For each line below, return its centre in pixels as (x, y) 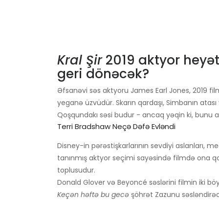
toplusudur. (76, 170)
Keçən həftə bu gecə (93, 195)
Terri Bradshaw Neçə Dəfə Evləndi (116, 127)
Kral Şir (80, 60)
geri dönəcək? (103, 74)
